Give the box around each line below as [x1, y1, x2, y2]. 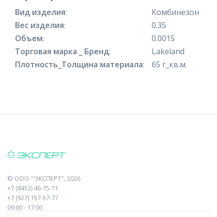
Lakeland [152, 46, 185, 57]
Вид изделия [15, 6, 65, 17]
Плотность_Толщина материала [15, 59, 143, 70]
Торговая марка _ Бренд [15, 46, 109, 57]
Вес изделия [15, 19, 64, 31]
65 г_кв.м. [152, 59, 187, 70]
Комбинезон [152, 6, 199, 17]
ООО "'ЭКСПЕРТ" [15, 173, 64, 183]
